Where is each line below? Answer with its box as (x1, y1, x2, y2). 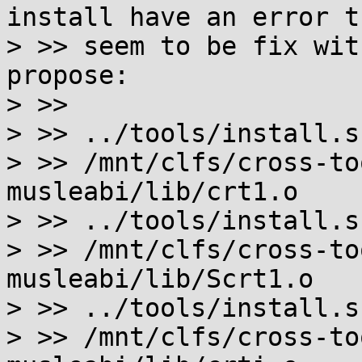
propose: (6, 61, 129, 90)
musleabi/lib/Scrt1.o (6, 264, 314, 293)
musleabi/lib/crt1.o (6, 177, 298, 206)
